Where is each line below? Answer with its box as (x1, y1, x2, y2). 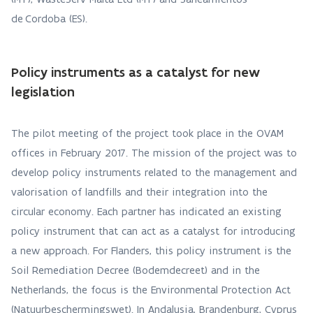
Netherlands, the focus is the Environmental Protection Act (11, 283, 291, 296)
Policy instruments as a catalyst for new (11, 64, 260, 80)
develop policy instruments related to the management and (11, 166, 297, 179)
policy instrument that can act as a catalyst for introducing (11, 224, 296, 238)
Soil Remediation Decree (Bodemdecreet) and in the (11, 263, 260, 277)
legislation (11, 83, 75, 100)
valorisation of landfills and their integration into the (11, 185, 268, 198)
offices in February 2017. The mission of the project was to (11, 146, 297, 159)
